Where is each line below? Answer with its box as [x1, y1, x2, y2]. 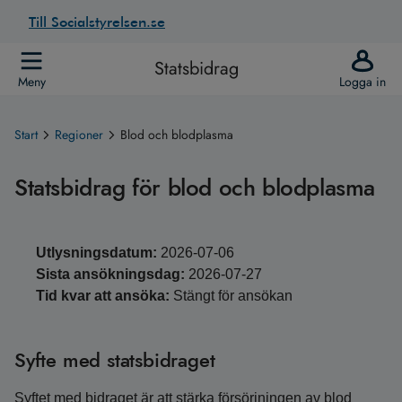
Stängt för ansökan [173, 288, 293, 303]
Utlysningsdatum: [36, 245, 157, 260]
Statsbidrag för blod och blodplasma [14, 170, 375, 205]
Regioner [55, 126, 103, 144]
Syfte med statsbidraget [14, 345, 215, 374]
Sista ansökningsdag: [36, 267, 185, 282]
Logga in [339, 73, 386, 91]
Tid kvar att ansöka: [36, 288, 170, 303]
